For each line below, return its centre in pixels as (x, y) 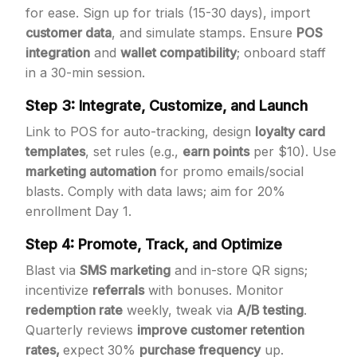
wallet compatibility (178, 53)
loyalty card (290, 131)
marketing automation (91, 171)
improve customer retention (221, 330)
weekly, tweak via (180, 310)
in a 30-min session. (85, 73)
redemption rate (74, 310)
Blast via (53, 270)
